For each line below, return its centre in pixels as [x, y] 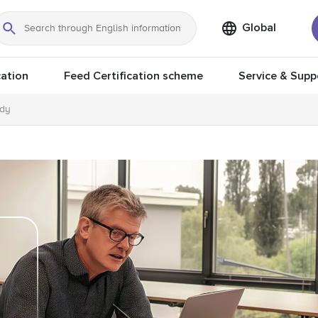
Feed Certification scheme [133, 76]
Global [259, 28]
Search [28, 37]
